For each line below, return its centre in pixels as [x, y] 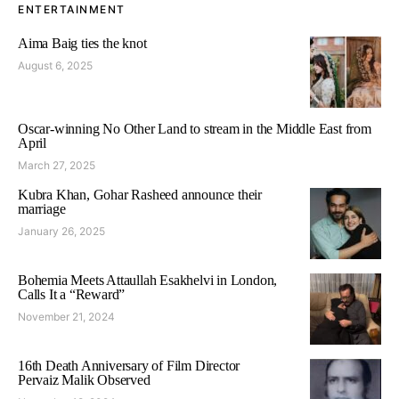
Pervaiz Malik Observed [84, 379]
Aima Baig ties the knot [82, 43]
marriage [42, 208]
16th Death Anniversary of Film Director [129, 365]
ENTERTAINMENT [72, 9]
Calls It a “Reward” [72, 294]
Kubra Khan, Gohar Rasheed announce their [140, 194]
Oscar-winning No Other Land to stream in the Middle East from [195, 128]
